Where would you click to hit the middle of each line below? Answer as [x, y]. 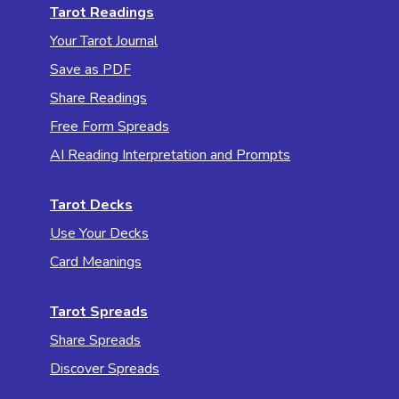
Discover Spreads [105, 368]
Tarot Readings [102, 12]
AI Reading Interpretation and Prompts [170, 155]
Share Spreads [95, 340]
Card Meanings [96, 261]
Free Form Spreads [110, 126]
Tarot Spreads [99, 311]
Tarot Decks [91, 204]
